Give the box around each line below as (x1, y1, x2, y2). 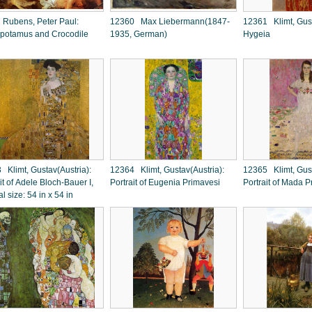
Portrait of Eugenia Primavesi (110, 178, 220, 187)
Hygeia (243, 29, 270, 39)
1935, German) (110, 29, 167, 39)
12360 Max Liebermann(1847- (110, 17, 230, 26)
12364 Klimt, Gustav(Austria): (110, 165, 224, 175)
